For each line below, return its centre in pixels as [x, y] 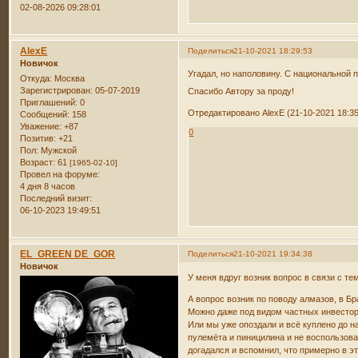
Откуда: [36, 79]
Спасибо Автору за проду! [241, 91]
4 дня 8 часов [48, 187]
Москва [69, 79]
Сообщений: [45, 115]
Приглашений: [49, 103]
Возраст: [38, 163]
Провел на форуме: [60, 175]
